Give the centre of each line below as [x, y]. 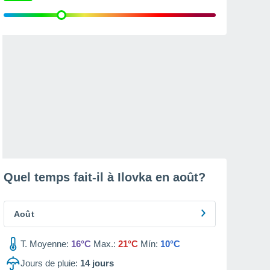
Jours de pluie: [49, 263]
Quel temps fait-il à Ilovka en [88, 177]
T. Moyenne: [45, 244]
